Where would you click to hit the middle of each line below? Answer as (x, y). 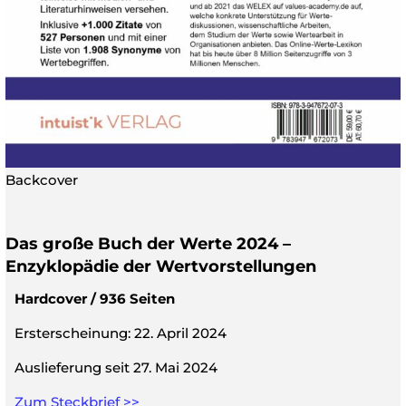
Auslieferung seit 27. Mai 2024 (116, 368)
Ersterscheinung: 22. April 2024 (121, 333)
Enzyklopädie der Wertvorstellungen (161, 266)
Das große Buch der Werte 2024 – (148, 243)
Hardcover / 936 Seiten (95, 298)
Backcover (42, 179)
